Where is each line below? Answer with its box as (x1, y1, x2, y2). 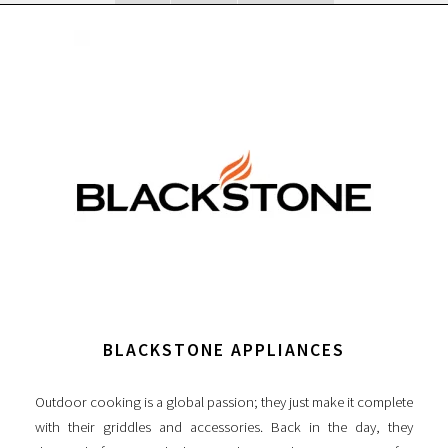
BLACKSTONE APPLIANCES (103, 339, 345, 362)
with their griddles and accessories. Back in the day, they (35, 417, 413, 436)
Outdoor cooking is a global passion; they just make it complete (35, 392, 413, 411)
